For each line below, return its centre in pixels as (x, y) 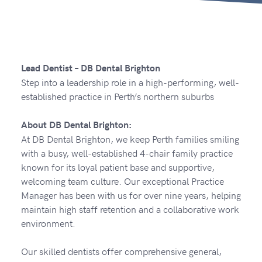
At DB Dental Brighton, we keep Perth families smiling (130, 138)
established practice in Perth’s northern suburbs (117, 96)
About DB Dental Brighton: (76, 124)
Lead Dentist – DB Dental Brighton (90, 67)
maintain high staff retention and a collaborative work (130, 208)
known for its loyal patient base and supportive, (118, 166)
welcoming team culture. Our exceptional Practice (122, 180)
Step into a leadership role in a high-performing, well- (130, 82)
